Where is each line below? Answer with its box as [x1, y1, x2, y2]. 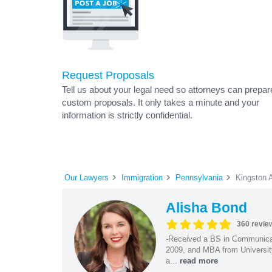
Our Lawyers [64, 172, 109, 182]
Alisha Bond [165, 199, 247, 216]
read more [179, 256, 218, 265]
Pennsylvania [175, 172, 223, 182]
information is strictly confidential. [62, 110, 192, 120]
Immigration [121, 172, 163, 182]
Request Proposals [62, 69, 154, 81]
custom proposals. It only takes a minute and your [62, 97, 259, 107]
